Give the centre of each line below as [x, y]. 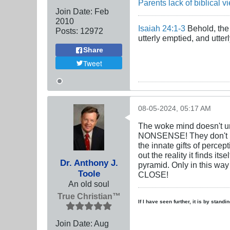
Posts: [67, 31]
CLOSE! [153, 175]
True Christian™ [89, 196]
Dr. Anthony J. [89, 163]
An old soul [89, 184]
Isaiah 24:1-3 [162, 28]
